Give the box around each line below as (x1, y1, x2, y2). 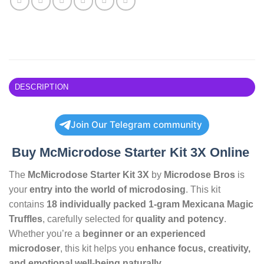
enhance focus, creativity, (137, 243, 250, 254)
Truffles (9, 214, 42, 225)
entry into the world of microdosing (29, 184, 186, 195)
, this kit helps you (60, 243, 137, 254)
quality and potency (136, 214, 224, 225)
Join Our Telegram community (71, 119, 202, 131)
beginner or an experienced (82, 229, 206, 239)
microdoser (9, 243, 60, 254)
